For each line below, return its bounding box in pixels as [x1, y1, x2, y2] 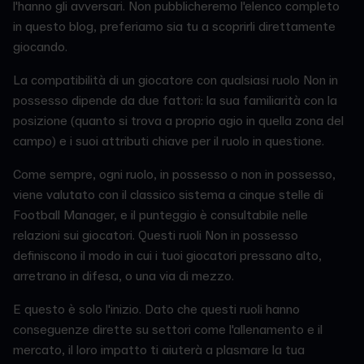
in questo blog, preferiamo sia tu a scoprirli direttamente [13, 19, 336, 36]
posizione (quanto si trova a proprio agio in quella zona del [13, 113, 344, 130]
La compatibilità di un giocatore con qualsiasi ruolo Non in [13, 72, 338, 89]
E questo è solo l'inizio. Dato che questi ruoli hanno [13, 301, 300, 318]
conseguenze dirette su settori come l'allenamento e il [13, 322, 323, 339]
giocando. [13, 39, 67, 56]
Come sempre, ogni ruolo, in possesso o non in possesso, [13, 167, 336, 184]
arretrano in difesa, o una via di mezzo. [13, 268, 234, 285]
